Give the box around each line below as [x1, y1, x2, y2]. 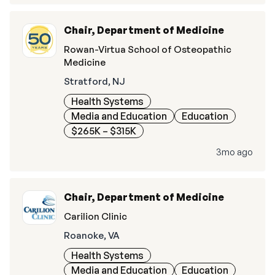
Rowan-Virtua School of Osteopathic [64, 44, 231, 55]
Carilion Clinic [64, 211, 127, 222]
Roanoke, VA [64, 230, 120, 241]
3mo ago [216, 146, 253, 158]
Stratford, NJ [64, 76, 125, 87]
